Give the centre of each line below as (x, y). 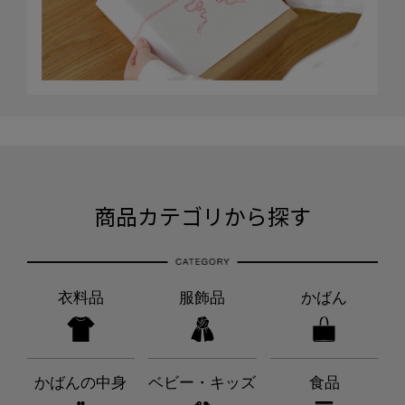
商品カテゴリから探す (202, 216)
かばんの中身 (81, 382)
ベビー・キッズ (202, 382)
